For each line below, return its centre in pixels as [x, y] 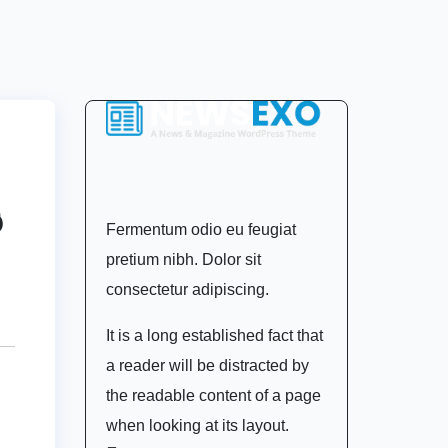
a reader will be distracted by [207, 365]
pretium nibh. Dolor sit [183, 259]
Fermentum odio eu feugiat [200, 229]
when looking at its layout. [197, 425]
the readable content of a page [213, 395]
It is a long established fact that [214, 335]
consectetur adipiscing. [187, 289]
